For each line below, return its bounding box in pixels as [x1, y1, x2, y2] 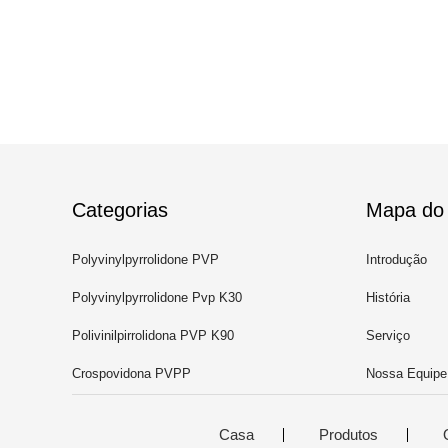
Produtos [319, 425, 378, 443]
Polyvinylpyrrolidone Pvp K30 [72, 290, 242, 305]
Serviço [366, 328, 410, 343]
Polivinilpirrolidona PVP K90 [72, 328, 234, 343]
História [366, 290, 410, 305]
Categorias [72, 199, 168, 221]
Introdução [366, 252, 427, 267]
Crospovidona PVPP [72, 366, 191, 381]
